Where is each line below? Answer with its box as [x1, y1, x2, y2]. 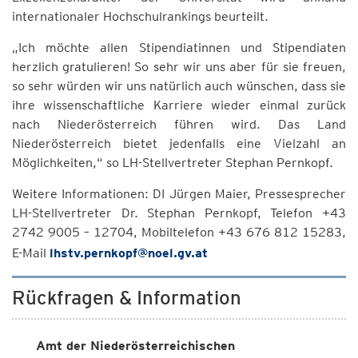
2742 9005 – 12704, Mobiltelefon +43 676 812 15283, [12, 225, 346, 240]
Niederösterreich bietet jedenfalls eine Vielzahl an [12, 136, 346, 151]
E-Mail [12, 245, 50, 261]
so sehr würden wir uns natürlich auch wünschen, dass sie [12, 78, 346, 93]
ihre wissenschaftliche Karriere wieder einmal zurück [12, 97, 346, 113]
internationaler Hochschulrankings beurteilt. [12, 9, 268, 24]
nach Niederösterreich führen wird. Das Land [12, 117, 346, 132]
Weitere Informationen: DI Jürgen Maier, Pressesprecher [12, 186, 346, 201]
